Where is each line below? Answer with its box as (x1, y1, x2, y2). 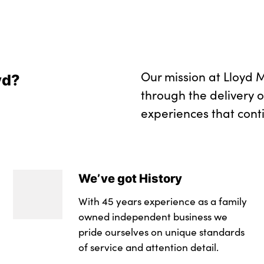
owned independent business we (78, 209, 227, 224)
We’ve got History (78, 169, 182, 187)
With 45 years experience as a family (78, 194, 247, 209)
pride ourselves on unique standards (78, 225, 245, 239)
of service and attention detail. (78, 240, 219, 255)
